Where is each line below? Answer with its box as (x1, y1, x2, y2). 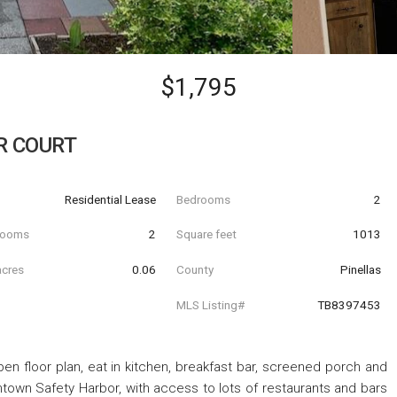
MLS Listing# (175, 297, 245, 312)
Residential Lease (65, 191, 157, 206)
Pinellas (339, 261, 381, 276)
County (175, 261, 214, 276)
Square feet (175, 227, 237, 242)
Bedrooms (175, 191, 230, 206)
